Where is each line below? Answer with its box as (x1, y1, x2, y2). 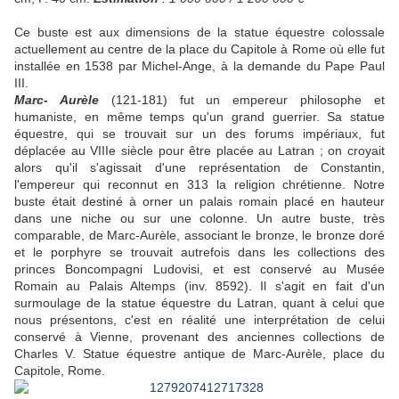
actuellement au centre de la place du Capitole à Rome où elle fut (14, 42, 385, 57)
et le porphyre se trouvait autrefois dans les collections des (14, 245, 385, 260)
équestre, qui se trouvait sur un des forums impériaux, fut (14, 126, 385, 142)
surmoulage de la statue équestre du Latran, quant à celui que (14, 296, 385, 311)
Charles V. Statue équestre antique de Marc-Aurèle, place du (14, 346, 385, 362)
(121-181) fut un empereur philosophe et (98, 93, 386, 108)
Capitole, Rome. (14, 363, 105, 379)
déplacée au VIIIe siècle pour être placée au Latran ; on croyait (14, 143, 385, 159)
